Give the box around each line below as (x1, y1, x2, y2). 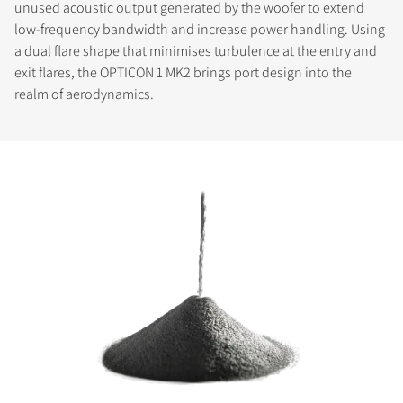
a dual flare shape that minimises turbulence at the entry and (14, 41, 377, 61)
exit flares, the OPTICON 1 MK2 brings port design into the (14, 63, 352, 83)
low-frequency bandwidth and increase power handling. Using (14, 20, 385, 40)
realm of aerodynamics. (14, 85, 154, 104)
